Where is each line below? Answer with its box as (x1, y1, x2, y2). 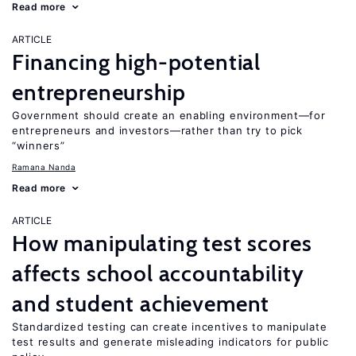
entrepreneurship (12, 79, 186, 106)
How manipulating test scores (12, 230, 312, 257)
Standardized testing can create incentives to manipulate (12, 320, 327, 333)
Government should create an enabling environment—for (12, 109, 326, 122)
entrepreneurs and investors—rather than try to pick (12, 124, 303, 137)
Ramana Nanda (12, 162, 75, 172)
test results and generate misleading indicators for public (12, 335, 329, 348)
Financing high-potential (12, 48, 261, 75)
